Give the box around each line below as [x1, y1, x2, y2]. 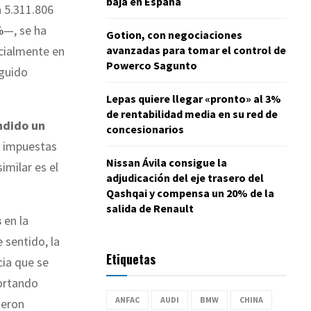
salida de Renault [106, 201, 194, 215]
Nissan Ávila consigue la [106, 155, 227, 169]
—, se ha [3, 22, 47, 38]
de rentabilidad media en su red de [106, 106, 278, 121]
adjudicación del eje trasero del [106, 170, 264, 185]
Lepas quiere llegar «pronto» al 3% [106, 91, 281, 106]
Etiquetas [106, 249, 155, 268]
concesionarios [106, 121, 184, 136]
